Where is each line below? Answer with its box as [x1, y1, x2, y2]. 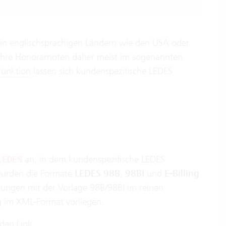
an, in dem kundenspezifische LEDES [22, 153, 165, 165]
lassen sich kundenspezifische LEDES [30, 65, 173, 77]
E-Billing [164, 167, 199, 180]
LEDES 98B [74, 167, 120, 180]
